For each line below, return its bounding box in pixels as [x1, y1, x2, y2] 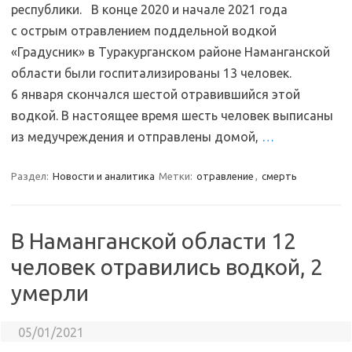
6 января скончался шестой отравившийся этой [11, 87, 300, 101]
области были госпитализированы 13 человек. [11, 66, 291, 80]
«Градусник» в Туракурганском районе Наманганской [11, 45, 330, 59]
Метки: [159, 170, 195, 181]
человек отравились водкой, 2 [11, 255, 323, 279]
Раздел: [11, 170, 51, 181]
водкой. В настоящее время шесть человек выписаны [11, 108, 333, 123]
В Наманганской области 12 [11, 229, 296, 253]
